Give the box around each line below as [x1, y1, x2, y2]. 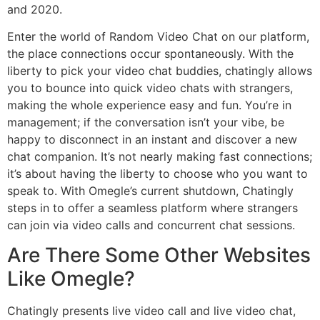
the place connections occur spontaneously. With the [7, 46, 294, 61]
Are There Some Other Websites [7, 243, 311, 268]
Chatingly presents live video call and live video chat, [7, 304, 296, 319]
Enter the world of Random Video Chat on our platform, [7, 29, 309, 44]
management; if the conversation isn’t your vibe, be [7, 114, 284, 129]
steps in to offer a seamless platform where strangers [7, 200, 298, 215]
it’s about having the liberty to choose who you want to [7, 166, 308, 181]
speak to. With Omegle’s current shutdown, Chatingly [7, 183, 294, 198]
